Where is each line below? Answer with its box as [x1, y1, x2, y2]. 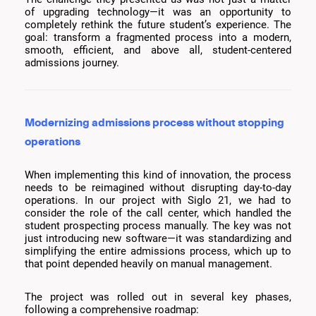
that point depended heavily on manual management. [25, 257, 272, 271]
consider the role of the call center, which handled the [25, 207, 291, 220]
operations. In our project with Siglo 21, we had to [25, 194, 291, 207]
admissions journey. [25, 56, 119, 70]
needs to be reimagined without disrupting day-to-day [25, 181, 291, 195]
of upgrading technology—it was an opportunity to [25, 6, 291, 19]
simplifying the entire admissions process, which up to [25, 245, 291, 258]
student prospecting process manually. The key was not [25, 219, 291, 233]
